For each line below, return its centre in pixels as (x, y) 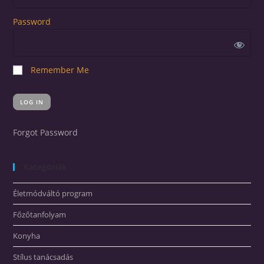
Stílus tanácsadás (43, 257)
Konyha (27, 236)
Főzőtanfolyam (40, 214)
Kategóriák (46, 167)
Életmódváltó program (53, 193)
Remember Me (59, 70)
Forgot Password (46, 132)
